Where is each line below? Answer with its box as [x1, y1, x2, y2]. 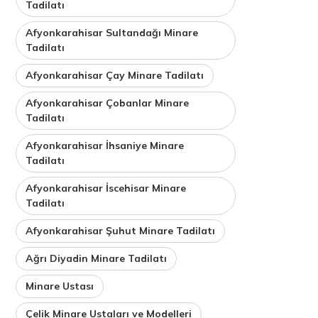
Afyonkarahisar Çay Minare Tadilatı [26, 68, 204, 82]
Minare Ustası [26, 279, 94, 292]
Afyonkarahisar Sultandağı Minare [26, 26, 199, 39]
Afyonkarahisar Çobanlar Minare [26, 96, 190, 109]
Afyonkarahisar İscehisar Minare [26, 181, 187, 194]
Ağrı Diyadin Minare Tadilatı [26, 251, 168, 265]
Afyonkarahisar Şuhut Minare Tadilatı [26, 224, 216, 237]
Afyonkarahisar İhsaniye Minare [26, 138, 185, 152]
